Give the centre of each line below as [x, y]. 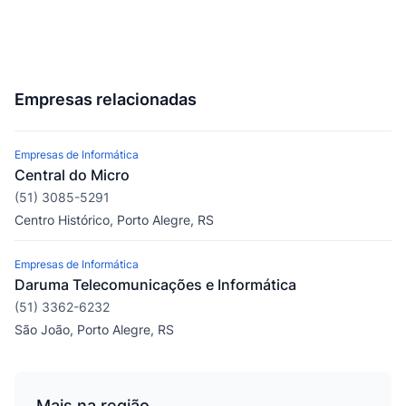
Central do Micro [72, 175]
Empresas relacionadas [106, 99]
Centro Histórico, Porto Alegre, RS [114, 220]
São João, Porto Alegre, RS [94, 329]
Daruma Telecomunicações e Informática [155, 285]
